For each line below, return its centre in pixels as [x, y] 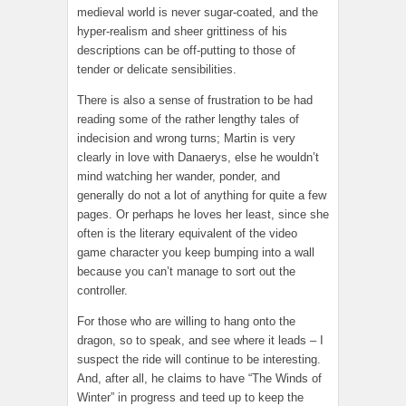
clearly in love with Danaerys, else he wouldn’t [198, 157]
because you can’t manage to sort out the [186, 271]
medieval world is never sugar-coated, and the [198, 12]
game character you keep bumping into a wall [196, 252]
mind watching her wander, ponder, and [179, 176]
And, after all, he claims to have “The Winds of [199, 378]
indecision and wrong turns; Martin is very [186, 138]
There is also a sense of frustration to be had [195, 100]
